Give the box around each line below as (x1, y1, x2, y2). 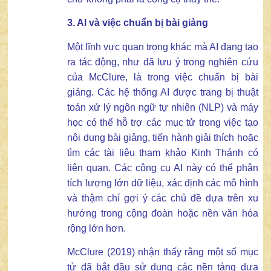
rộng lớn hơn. (67, 223, 126, 233)
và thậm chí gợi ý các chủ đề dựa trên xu (67, 192, 258, 203)
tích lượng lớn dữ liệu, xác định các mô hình (67, 177, 258, 188)
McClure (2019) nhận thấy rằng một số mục (67, 247, 258, 258)
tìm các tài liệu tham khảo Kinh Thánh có (67, 147, 258, 158)
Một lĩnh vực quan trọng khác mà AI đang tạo (67, 41, 258, 52)
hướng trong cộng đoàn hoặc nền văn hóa (67, 207, 258, 218)
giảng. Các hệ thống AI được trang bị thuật (67, 87, 258, 97)
